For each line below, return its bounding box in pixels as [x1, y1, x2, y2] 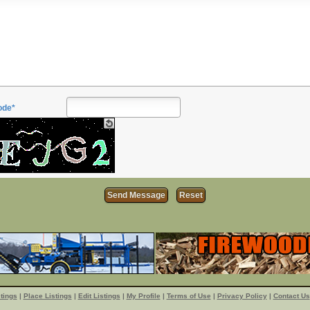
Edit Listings [77, 291, 120, 300]
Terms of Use [166, 291, 211, 300]
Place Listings [23, 291, 72, 300]
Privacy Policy [217, 291, 267, 300]
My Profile [126, 291, 161, 300]
